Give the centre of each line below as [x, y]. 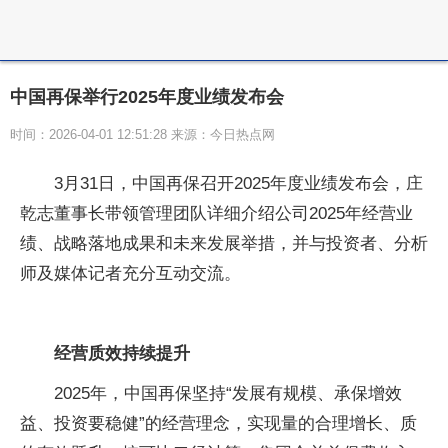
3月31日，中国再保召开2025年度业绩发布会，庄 [238, 183]
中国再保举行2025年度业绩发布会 [147, 97]
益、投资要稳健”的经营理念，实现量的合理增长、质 [218, 423]
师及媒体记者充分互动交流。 [130, 273]
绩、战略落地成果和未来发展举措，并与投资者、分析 [224, 243]
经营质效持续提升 [122, 353]
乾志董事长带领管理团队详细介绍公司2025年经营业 [216, 213]
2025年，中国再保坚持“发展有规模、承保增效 [228, 393]
